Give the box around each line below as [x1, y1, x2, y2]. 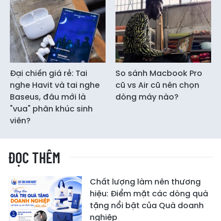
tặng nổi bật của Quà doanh [90, 200, 204, 212]
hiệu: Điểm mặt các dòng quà [90, 188, 208, 200]
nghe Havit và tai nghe [10, 79, 100, 91]
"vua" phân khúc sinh [10, 103, 93, 115]
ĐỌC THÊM [8, 148, 60, 167]
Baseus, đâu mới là [10, 91, 86, 103]
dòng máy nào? [115, 91, 179, 103]
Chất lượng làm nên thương [90, 176, 201, 188]
